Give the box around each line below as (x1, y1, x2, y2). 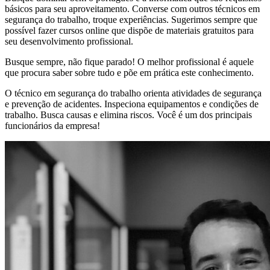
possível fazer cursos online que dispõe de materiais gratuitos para (5, 25, 254, 36)
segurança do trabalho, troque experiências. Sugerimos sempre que (5, 14, 257, 25)
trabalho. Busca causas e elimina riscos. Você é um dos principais (5, 109, 252, 120)
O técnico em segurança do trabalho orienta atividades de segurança (5, 87, 262, 98)
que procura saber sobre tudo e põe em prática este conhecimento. (5, 67, 254, 78)
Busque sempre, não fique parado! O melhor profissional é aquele (5, 56, 254, 67)
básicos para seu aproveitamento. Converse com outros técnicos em (5, 3, 260, 14)
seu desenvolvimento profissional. (5, 36, 133, 46)
